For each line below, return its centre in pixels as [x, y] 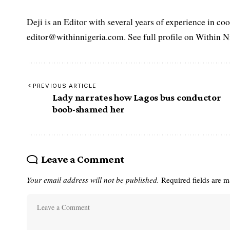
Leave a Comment [82, 159]
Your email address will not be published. [93, 179]
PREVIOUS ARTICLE [65, 85]
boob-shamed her [89, 109]
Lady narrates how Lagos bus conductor [137, 97]
